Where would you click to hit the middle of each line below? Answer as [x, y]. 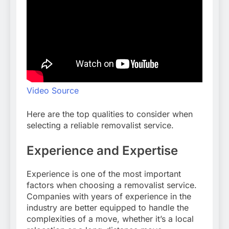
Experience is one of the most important [104, 174]
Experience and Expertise [102, 151]
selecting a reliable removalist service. [100, 125]
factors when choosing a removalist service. [112, 185]
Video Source [53, 91]
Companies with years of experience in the [109, 197]
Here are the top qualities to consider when [110, 114]
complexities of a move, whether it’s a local [110, 219]
